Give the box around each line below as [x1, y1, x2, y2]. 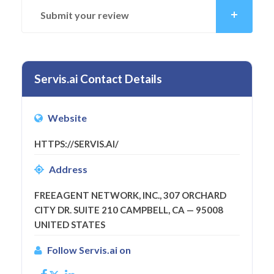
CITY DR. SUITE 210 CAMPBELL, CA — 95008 [34, 204, 223, 215]
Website [48, 111, 87, 124]
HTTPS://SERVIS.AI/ [34, 138, 119, 149]
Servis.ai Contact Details [34, 71, 162, 86]
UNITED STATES [34, 218, 105, 230]
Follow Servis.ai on [47, 243, 131, 256]
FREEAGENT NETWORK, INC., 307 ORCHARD [34, 189, 226, 201]
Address [49, 163, 87, 175]
